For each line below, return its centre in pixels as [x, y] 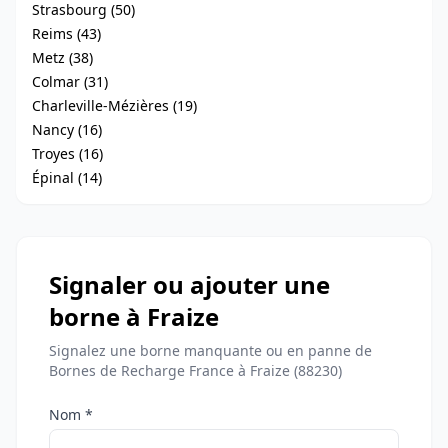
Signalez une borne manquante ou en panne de [210, 351]
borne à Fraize [134, 317]
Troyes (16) [67, 154]
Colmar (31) [70, 82]
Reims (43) [66, 34]
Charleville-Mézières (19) [114, 106]
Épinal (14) [67, 178]
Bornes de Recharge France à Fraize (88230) [195, 371]
